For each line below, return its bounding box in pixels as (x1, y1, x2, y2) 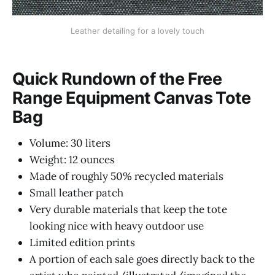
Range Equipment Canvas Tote (12, 88, 251, 109)
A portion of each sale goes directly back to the (29, 252, 255, 266)
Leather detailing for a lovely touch (71, 25, 204, 36)
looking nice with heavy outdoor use (29, 219, 204, 233)
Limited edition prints (29, 235, 135, 249)
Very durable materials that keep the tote (29, 202, 227, 216)
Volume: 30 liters (29, 136, 110, 150)
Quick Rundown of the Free (12, 69, 222, 90)
